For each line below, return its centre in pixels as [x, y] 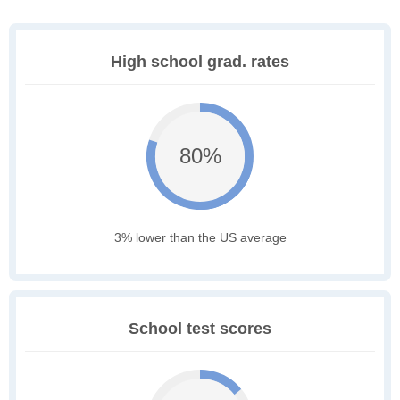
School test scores [200, 329]
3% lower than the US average [200, 238]
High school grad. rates [200, 62]
